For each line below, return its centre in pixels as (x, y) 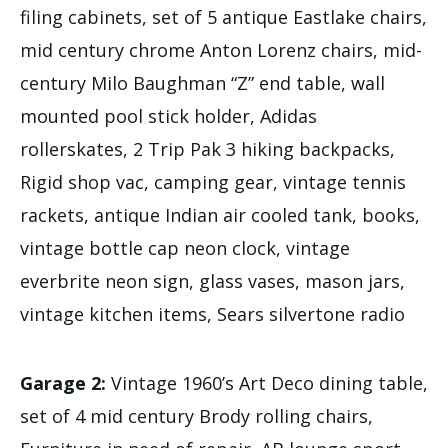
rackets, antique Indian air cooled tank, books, (220, 214)
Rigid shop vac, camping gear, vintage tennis (213, 181)
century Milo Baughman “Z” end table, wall (202, 82)
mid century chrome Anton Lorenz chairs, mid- (221, 49)
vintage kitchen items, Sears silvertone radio (212, 313)
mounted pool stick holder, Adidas (168, 115)
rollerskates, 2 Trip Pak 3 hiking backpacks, (207, 148)
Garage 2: (65, 382)
